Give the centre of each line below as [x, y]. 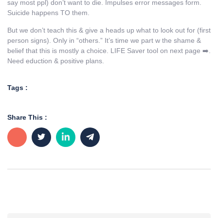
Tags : [18, 88]
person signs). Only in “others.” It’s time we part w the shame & [104, 40]
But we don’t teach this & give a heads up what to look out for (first [109, 30]
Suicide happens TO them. [48, 13]
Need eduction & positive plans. [57, 61]
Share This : [27, 118]
